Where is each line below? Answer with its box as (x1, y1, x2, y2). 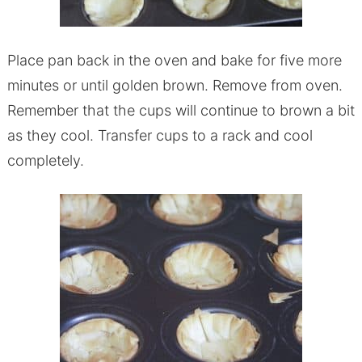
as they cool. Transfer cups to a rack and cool (6, 127, 313, 145)
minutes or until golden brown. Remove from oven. (6, 77, 343, 95)
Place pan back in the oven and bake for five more (6, 52, 342, 69)
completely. (6, 152, 84, 170)
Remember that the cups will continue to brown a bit (6, 102, 355, 120)
